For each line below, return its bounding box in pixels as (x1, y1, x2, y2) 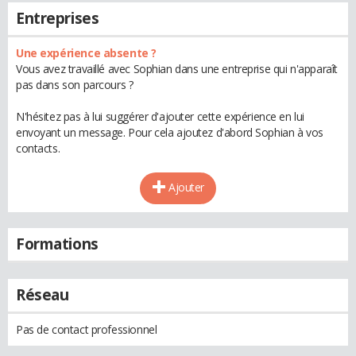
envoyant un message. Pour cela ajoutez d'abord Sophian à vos (16, 125, 323, 140)
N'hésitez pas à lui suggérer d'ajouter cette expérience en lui (16, 109, 304, 124)
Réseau (16, 284, 69, 305)
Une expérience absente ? (16, 45, 157, 60)
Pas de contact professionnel (16, 322, 157, 337)
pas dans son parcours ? (16, 77, 133, 92)
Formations (16, 234, 99, 254)
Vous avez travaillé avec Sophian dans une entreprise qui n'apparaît (16, 61, 338, 76)
